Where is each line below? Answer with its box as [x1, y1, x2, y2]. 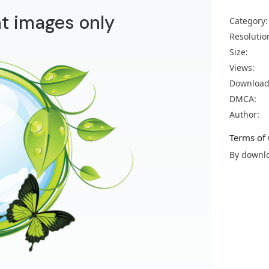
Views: [229, 62, 255, 73]
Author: [229, 109, 259, 120]
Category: [229, 15, 268, 26]
